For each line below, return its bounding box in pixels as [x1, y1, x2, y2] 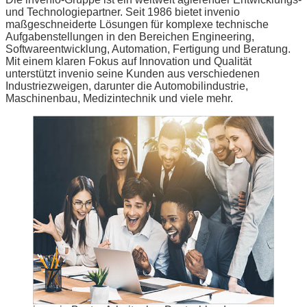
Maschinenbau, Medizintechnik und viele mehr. [5, 92, 233, 104]
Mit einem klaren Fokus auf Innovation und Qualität [5, 55, 251, 67]
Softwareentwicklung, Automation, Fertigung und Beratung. [5, 42, 291, 55]
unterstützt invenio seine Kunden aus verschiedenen [5, 67, 260, 79]
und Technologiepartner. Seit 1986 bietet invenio [5, 5, 240, 18]
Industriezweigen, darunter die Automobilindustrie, [5, 79, 248, 92]
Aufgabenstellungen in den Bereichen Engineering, [5, 30, 254, 42]
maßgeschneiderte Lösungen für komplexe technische [5, 18, 269, 30]
